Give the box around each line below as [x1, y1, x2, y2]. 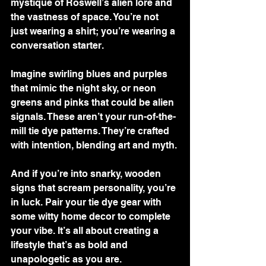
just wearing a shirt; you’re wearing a [11, 25, 178, 37]
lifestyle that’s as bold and [11, 239, 130, 251]
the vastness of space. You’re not [11, 11, 161, 23]
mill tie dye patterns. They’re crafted [11, 125, 172, 137]
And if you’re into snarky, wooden [11, 167, 163, 179]
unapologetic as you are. [11, 253, 122, 265]
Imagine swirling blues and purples [11, 68, 170, 80]
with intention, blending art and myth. [11, 139, 177, 151]
